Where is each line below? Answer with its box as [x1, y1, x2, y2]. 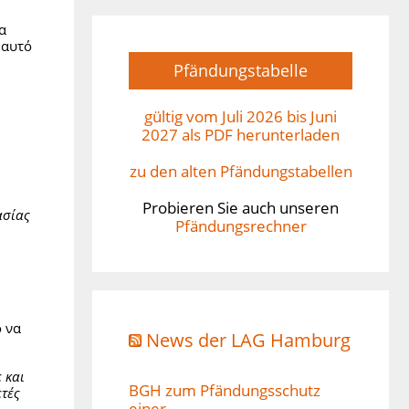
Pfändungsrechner [174, 215, 307, 236]
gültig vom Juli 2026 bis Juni [144, 105, 337, 127]
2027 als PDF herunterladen [142, 123, 340, 145]
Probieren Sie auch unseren [142, 196, 339, 218]
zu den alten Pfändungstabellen [129, 160, 352, 182]
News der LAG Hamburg [146, 327, 351, 352]
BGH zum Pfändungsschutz [129, 379, 320, 401]
